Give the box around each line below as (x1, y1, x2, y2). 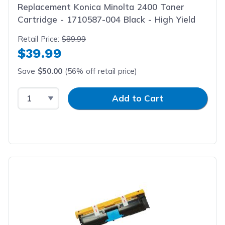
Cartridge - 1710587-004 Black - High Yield (18, 14, 196, 25)
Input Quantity (59, 87, 120, 98)
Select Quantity (17, 87, 83, 98)
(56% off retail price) (62, 66, 138, 76)
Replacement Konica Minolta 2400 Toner (18, 2, 185, 12)
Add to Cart (112, 93, 163, 103)
